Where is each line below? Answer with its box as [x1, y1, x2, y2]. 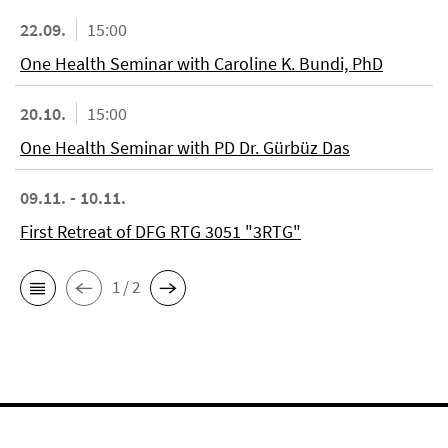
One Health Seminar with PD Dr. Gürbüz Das [20, 135, 350, 159]
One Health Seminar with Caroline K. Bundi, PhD [20, 51, 383, 75]
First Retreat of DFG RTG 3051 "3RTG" [20, 219, 301, 243]
